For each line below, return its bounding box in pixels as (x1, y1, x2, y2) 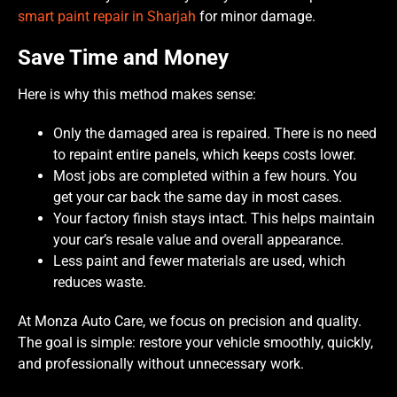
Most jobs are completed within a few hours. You (53, 167, 357, 184)
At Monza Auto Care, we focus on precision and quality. (18, 312, 362, 330)
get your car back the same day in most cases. (53, 188, 342, 206)
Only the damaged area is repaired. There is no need (53, 124, 377, 142)
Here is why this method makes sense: (18, 85, 256, 103)
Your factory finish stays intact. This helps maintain (53, 209, 375, 227)
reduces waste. (53, 273, 146, 291)
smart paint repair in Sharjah (18, 7, 199, 25)
